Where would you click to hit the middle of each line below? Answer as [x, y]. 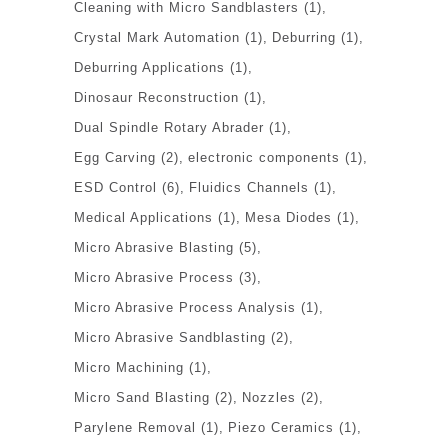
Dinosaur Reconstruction [156, 97]
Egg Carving [115, 157]
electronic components [264, 157]
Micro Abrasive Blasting [154, 247]
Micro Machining [129, 367]
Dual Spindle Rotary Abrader [169, 127]
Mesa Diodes [288, 217]
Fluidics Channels [249, 187]
